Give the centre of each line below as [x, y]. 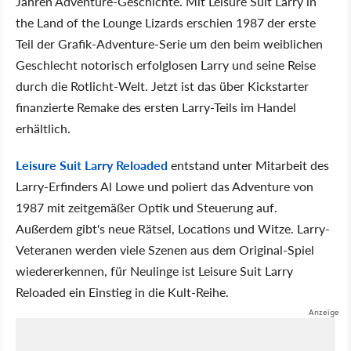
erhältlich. [43, 128]
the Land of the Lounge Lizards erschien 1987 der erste [166, 22]
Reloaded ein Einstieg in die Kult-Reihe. [122, 292]
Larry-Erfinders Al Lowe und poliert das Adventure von [165, 186]
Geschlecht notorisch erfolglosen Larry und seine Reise [166, 65]
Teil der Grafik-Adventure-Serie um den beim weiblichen [169, 43]
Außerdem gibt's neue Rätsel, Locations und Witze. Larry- [173, 228]
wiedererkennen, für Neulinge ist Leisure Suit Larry [154, 271]
